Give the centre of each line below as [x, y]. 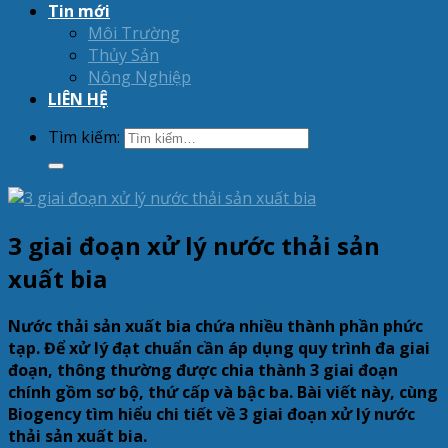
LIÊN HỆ [78, 99]
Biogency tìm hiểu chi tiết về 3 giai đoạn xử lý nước [211, 413]
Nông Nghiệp [139, 77]
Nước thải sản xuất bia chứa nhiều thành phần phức [215, 325]
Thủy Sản [123, 55]
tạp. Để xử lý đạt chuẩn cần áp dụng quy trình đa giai [219, 347]
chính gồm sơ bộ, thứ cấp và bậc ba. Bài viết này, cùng [223, 391]
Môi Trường [134, 33]
